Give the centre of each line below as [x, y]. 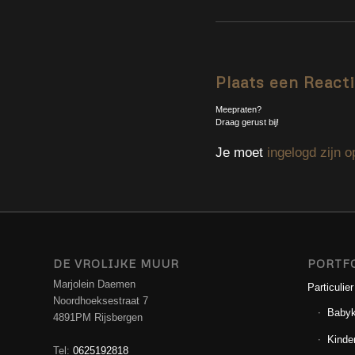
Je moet [241, 152]
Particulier [330, 288]
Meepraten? [239, 109]
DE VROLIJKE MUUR [116, 264]
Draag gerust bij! [247, 122]
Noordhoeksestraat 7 [101, 301]
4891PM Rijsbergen [98, 318]
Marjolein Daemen [94, 284]
